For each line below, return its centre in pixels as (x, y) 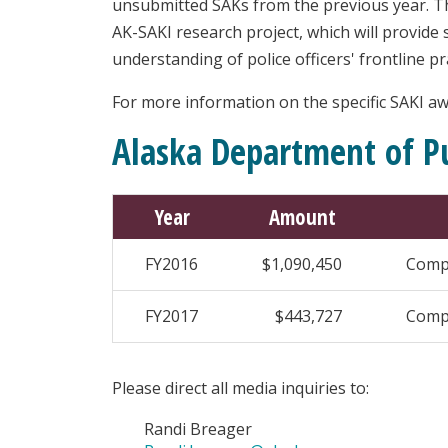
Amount (302, 217)
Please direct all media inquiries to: (240, 388)
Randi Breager (198, 429)
